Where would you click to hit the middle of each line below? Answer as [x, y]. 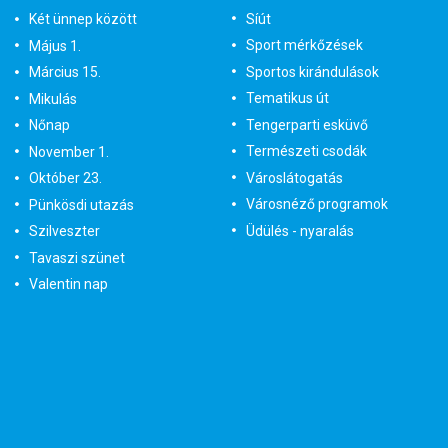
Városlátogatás [294, 177]
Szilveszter [64, 231]
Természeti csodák [306, 151]
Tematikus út [287, 98]
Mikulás [53, 98]
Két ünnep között [83, 19]
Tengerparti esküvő [306, 124]
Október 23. [65, 178]
